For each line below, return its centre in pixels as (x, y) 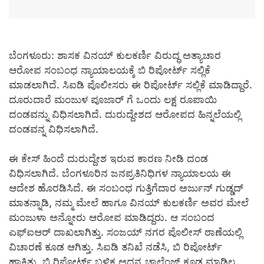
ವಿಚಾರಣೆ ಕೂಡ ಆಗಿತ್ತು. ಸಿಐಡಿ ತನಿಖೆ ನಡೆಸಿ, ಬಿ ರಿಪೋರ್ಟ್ (115, 247)
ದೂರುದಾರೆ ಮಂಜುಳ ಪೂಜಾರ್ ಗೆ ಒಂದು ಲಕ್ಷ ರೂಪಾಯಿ (113, 99)
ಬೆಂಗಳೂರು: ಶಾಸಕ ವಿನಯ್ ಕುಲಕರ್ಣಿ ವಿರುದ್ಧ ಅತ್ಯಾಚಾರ (115, 55)
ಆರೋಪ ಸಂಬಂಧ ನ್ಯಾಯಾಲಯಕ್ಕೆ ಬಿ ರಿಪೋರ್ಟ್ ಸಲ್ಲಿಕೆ (110, 70)
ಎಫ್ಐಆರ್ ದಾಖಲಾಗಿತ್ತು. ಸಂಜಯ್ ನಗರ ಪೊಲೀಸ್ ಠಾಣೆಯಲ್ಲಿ (126, 232)
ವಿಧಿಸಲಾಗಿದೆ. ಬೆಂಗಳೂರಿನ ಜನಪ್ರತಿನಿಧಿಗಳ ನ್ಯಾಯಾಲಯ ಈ (120, 174)
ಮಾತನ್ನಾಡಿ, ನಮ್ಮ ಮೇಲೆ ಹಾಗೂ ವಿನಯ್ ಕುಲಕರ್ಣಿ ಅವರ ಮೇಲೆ (129, 203)
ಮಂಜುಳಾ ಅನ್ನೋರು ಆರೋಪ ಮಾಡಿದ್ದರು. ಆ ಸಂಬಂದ (112, 218)
